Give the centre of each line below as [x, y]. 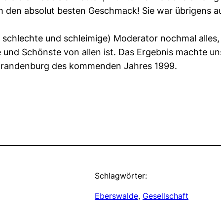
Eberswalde [116, 196]
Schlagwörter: [121, 176]
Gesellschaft [166, 196]
